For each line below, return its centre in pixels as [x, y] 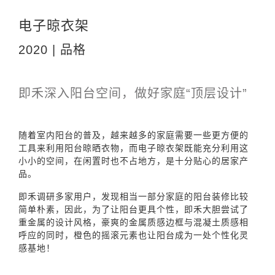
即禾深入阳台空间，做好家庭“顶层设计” [133, 93]
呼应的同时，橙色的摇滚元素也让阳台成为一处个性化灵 [134, 235]
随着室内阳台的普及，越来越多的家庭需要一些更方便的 [134, 135]
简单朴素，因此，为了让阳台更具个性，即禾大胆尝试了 [134, 209]
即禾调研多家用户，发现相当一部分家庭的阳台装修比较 [134, 196]
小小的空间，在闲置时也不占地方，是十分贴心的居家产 [134, 161]
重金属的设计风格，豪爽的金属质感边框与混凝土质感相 [134, 222]
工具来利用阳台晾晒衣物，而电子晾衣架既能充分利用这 [134, 148]
